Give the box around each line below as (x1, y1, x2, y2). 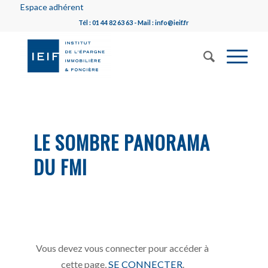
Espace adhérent (20, 2, 84, 12)
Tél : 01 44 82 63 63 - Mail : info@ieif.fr (78, 19, 190, 26)
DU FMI (33, 153, 88, 181)
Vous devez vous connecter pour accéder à (36, 242, 209, 254)
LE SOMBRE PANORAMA (33, 128, 211, 156)
